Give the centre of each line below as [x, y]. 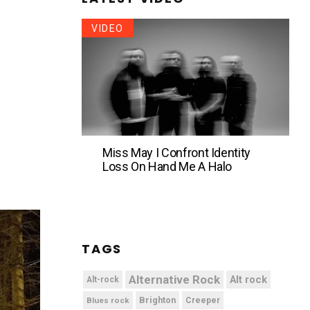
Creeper [203, 300]
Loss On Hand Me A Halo [167, 166]
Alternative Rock [174, 279]
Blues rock [108, 300]
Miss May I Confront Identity [176, 152]
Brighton [157, 300]
